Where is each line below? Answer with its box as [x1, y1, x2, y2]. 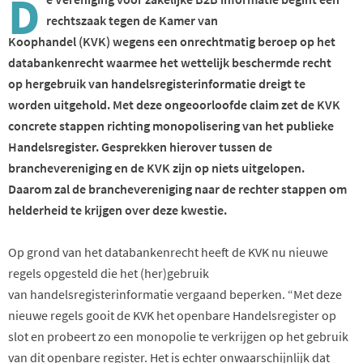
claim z [250, 96, 287, 113]
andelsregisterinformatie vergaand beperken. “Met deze [37, 285, 342, 302]
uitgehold [51, 96, 107, 113]
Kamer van [159, 11, 218, 28]
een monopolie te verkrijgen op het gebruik [113, 327, 348, 344]
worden [8, 96, 51, 113]
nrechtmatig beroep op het [187, 32, 335, 49]
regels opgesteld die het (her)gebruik [8, 264, 209, 281]
